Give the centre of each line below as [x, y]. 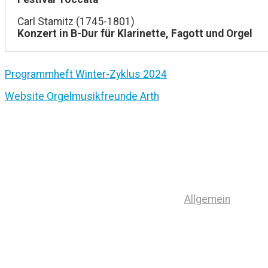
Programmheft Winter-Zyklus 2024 [86, 74]
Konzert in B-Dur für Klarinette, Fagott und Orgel [135, 34]
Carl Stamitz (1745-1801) [76, 22]
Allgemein [207, 199]
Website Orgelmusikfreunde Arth [82, 97]
